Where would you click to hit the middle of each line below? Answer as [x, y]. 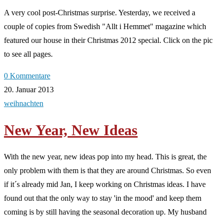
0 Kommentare [27, 76]
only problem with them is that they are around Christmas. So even [108, 171]
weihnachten [24, 104]
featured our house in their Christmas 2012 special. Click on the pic [108, 40]
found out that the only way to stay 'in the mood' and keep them [103, 198]
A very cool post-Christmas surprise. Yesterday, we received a [100, 13]
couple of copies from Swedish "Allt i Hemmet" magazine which [105, 27]
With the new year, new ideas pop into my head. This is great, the [105, 157]
